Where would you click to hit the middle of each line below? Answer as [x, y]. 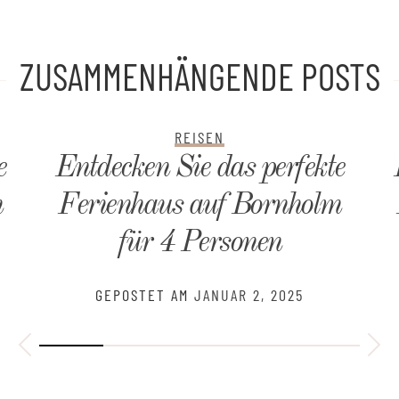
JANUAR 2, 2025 [249, 295]
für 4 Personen [199, 244]
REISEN [199, 138]
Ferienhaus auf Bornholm [199, 206]
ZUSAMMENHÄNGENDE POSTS [199, 76]
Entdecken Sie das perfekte [199, 169]
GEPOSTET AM [145, 295]
